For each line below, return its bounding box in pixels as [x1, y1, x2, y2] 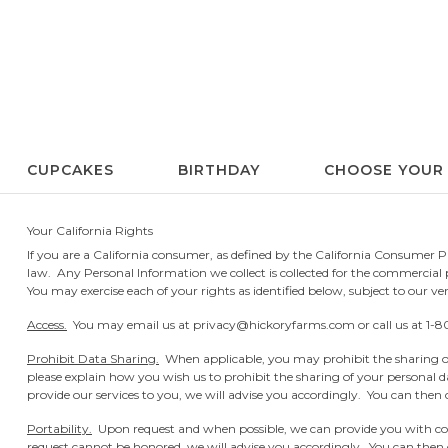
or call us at [355, 317, 426, 332]
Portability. [27, 421, 92, 436]
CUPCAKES [27, 161, 114, 179]
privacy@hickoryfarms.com [193, 317, 355, 332]
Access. [27, 317, 67, 332]
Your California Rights [27, 223, 153, 238]
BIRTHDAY [177, 161, 260, 179]
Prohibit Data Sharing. [27, 351, 159, 366]
